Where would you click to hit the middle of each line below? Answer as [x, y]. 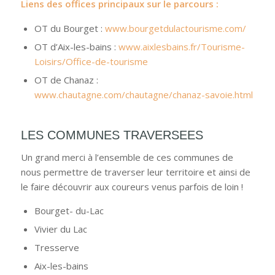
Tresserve [56, 248]
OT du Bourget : [69, 28]
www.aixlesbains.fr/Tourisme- [181, 46]
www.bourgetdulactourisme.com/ [176, 28]
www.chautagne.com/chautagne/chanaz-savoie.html [143, 94]
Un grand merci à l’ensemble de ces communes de [127, 157]
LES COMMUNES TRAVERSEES [112, 135]
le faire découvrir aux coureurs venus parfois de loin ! [132, 186]
